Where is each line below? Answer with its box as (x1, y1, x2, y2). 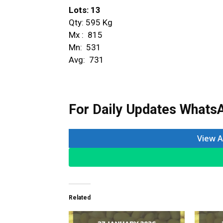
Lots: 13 (69, 4, 101, 15)
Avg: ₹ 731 (69, 54, 104, 65)
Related (69, 194, 91, 201)
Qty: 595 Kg (69, 17, 112, 27)
